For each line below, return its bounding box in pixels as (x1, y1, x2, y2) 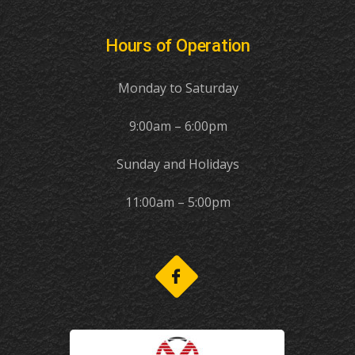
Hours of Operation (105, 35, 251, 55)
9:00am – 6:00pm (128, 116, 227, 135)
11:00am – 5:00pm (125, 193, 231, 211)
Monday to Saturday (117, 78, 239, 97)
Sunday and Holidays (116, 155, 239, 173)
